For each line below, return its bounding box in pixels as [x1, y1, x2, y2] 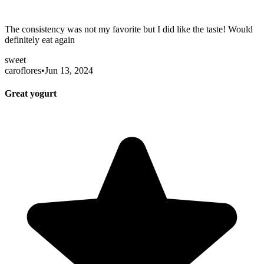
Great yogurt [5, 88, 57, 98]
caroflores [5, 65, 41, 75]
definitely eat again [5, 34, 75, 45]
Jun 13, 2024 [45, 65, 93, 75]
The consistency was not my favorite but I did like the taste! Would [5, 24, 253, 34]
